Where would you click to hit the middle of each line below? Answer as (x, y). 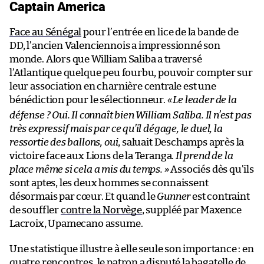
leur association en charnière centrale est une (113, 86)
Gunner (174, 196)
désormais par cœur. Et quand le (83, 196)
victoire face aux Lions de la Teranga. (93, 156)
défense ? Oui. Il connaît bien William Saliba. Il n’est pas (131, 115)
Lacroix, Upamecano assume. (76, 223)
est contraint (220, 196)
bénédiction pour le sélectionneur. (88, 100)
